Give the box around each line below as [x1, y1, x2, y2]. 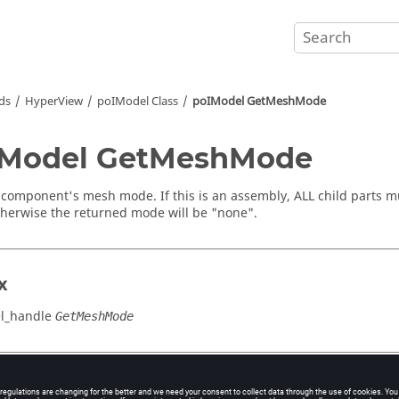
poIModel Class [97, 93, 178, 110]
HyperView [25, 93, 83, 110]
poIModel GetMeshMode [192, 93, 326, 110]
